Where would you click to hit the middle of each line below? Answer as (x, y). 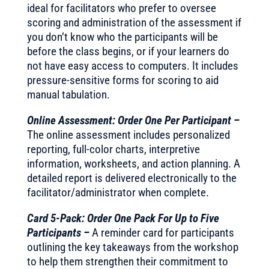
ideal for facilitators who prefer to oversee (121, 8)
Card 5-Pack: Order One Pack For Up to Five (123, 218)
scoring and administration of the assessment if (134, 23)
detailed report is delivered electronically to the (131, 178)
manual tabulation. (68, 95)
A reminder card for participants (163, 233)
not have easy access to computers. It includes (132, 66)
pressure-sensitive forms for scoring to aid (122, 80)
